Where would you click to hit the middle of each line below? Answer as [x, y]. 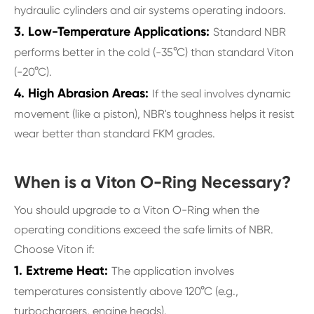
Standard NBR [250, 32]
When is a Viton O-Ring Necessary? [152, 182]
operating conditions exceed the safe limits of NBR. [144, 230]
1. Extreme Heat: [63, 271]
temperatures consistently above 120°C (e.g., [126, 292]
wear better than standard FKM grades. [115, 134]
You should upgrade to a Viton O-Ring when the [137, 210]
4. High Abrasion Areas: [83, 94]
